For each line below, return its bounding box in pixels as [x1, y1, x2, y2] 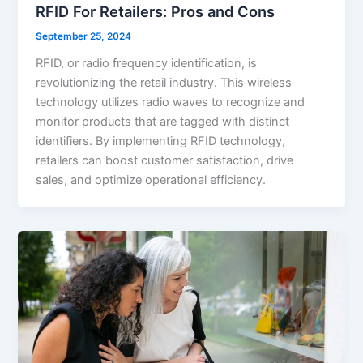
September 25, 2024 [36, 30, 132, 42]
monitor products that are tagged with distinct [36, 113, 290, 129]
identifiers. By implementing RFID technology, [36, 133, 286, 148]
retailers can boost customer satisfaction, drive [36, 152, 294, 168]
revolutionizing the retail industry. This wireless [36, 75, 293, 90]
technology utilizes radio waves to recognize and [36, 94, 305, 109]
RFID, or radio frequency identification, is [36, 55, 258, 70]
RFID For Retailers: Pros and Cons [36, 2, 275, 20]
